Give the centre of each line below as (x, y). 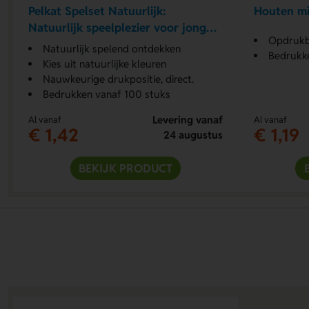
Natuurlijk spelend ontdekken (112, 48)
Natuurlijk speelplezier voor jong (118, 28)
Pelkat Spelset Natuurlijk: (98, 11)
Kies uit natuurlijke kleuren (105, 63)
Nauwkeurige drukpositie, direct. (119, 79)
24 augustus (193, 134)
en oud (47, 44)
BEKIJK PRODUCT (126, 168)
